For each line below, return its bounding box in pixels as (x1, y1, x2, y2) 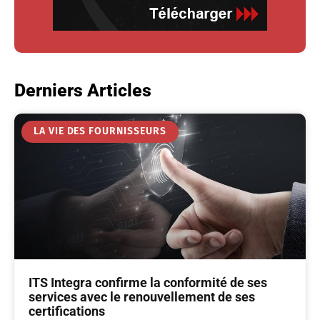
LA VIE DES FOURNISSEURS (33, 125, 166, 138)
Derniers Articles (14, 79, 151, 101)
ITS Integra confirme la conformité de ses (29, 274, 267, 290)
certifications (29, 303, 105, 319)
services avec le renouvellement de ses (29, 289, 255, 304)
